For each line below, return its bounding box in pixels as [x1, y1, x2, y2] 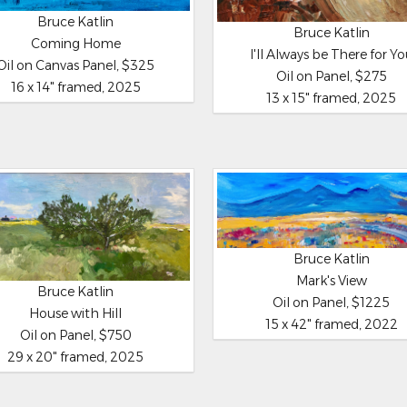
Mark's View [295, 272, 367, 289]
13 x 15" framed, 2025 [266, 89, 397, 106]
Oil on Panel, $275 [275, 67, 387, 84]
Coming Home [30, 35, 121, 53]
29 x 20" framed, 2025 [7, 348, 144, 365]
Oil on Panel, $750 [19, 326, 132, 343]
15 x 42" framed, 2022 [264, 315, 398, 333]
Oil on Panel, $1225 [273, 293, 391, 311]
